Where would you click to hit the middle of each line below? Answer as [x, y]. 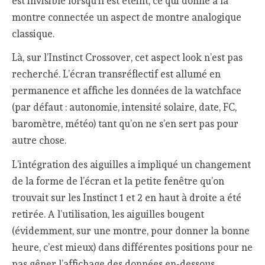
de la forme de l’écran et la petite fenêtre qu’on [118, 181]
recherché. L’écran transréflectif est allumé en [117, 74]
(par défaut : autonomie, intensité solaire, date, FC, [125, 107]
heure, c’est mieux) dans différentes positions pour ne [132, 247]
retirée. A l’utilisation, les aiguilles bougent [108, 214]
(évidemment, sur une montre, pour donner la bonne [131, 230]
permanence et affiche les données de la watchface [127, 91]
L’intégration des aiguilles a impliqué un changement [132, 164]
